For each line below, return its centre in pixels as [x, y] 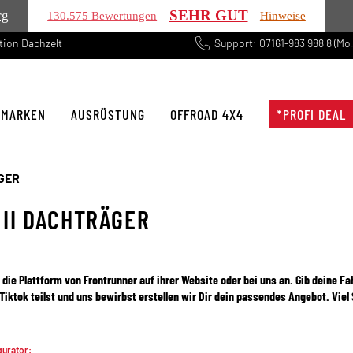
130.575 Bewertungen [102, 15]
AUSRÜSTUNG [108, 114]
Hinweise [282, 15]
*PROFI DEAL [311, 114]
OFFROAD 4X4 [207, 114]
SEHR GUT [208, 15]
